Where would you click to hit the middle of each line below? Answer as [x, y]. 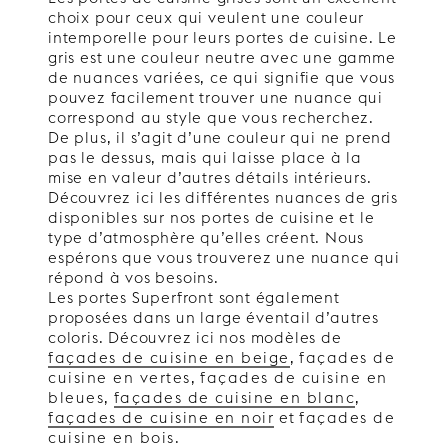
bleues [76, 397]
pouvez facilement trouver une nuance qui [215, 97]
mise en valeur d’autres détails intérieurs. [210, 177]
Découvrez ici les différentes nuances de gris [223, 197]
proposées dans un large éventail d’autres [213, 317]
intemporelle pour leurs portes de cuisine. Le [222, 37]
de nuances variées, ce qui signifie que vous [222, 77]
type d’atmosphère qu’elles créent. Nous [206, 237]
